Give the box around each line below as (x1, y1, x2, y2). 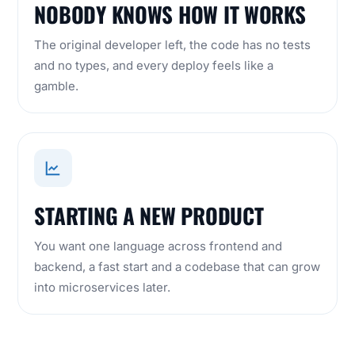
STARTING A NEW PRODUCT (34, 200, 264, 232)
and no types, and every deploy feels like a (34, 58, 274, 74)
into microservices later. (34, 280, 171, 296)
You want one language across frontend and (34, 239, 283, 254)
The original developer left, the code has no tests (34, 37, 311, 53)
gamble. (34, 78, 79, 94)
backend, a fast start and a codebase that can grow (34, 259, 321, 275)
